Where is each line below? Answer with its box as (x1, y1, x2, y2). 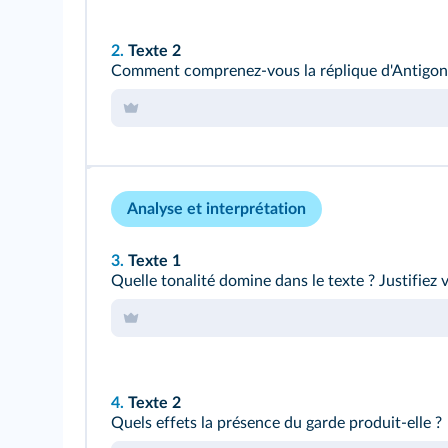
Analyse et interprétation (127, 201, 306, 218)
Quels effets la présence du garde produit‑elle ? (111, 415, 442, 432)
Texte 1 (128, 253, 181, 270)
